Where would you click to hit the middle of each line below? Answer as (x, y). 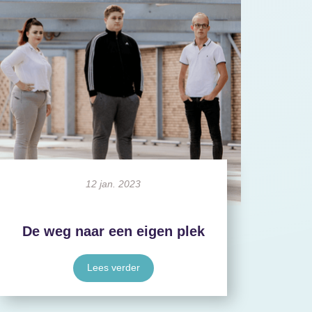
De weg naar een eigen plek (113, 231)
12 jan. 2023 (114, 184)
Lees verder (113, 267)
